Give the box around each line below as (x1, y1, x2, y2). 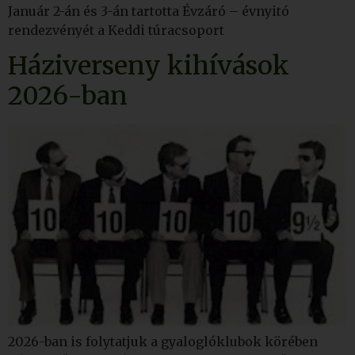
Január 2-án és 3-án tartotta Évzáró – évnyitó (8, 2, 289, 19)
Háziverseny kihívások (8, 50, 289, 82)
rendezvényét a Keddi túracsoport (8, 21, 224, 38)
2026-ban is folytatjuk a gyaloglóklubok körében (8, 334, 318, 350)
